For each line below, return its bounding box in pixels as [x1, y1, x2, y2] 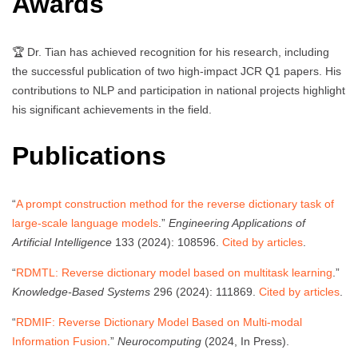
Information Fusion [12, 334, 107, 348]
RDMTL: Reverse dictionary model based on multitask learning [16, 265, 332, 279]
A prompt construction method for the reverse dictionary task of [16, 197, 334, 210]
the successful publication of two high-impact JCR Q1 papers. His [12, 64, 341, 78]
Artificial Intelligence [12, 235, 112, 249]
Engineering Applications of [169, 216, 305, 229]
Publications [12, 141, 166, 171]
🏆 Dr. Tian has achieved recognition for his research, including [12, 45, 329, 58]
